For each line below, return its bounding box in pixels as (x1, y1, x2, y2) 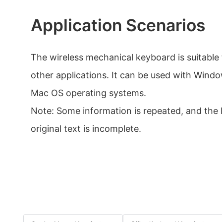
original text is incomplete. (31, 123, 141, 134)
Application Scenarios (31, 15, 205, 36)
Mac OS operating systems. (31, 88, 146, 99)
